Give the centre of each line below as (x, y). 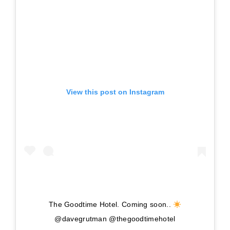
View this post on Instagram (115, 92)
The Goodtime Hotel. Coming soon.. (111, 205)
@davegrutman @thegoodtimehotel (115, 219)
